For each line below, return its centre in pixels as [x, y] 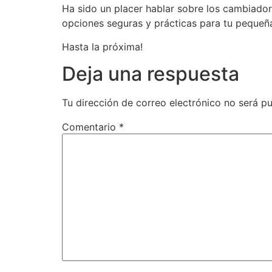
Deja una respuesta [151, 74]
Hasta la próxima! [102, 46]
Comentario [90, 127]
